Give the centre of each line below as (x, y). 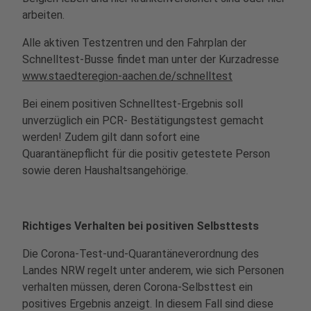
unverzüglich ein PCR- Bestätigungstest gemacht (143, 120)
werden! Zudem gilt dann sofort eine (111, 137)
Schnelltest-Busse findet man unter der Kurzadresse (151, 59)
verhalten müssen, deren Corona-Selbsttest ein (137, 287)
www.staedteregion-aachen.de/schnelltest (127, 76)
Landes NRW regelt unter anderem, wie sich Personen (153, 270)
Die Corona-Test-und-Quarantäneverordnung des (141, 254)
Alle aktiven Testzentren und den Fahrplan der (134, 43)
